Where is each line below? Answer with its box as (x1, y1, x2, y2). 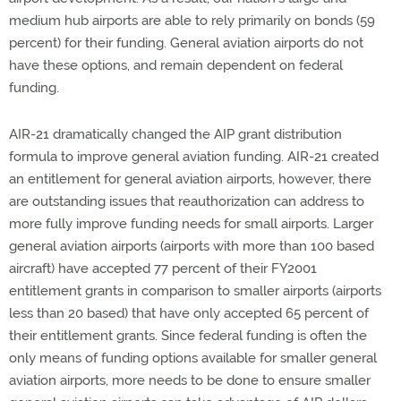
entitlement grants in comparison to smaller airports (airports (9, 283, 381, 299)
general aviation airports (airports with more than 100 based (9, 238, 374, 254)
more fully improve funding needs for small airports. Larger (9, 216, 373, 232)
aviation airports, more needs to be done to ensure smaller (9, 372, 371, 388)
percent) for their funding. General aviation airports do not (9, 35, 363, 51)
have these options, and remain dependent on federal (9, 57, 343, 73)
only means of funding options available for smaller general (9, 350, 377, 366)
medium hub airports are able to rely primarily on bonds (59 (9, 13, 375, 29)
